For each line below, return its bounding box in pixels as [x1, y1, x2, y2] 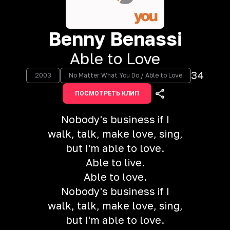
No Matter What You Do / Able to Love [69, 71, 182, 79]
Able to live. [85, 156, 145, 168]
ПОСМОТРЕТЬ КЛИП [74, 90, 139, 97]
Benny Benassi [48, 28, 182, 50]
